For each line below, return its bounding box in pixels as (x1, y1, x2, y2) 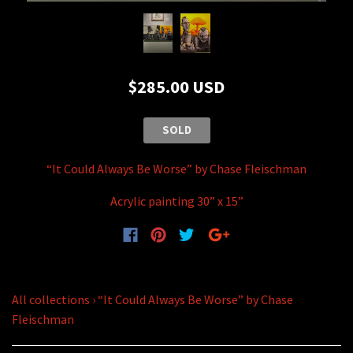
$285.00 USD (128, 75, 225, 98)
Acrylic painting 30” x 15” (110, 192, 243, 209)
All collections (12, 291, 90, 307)
